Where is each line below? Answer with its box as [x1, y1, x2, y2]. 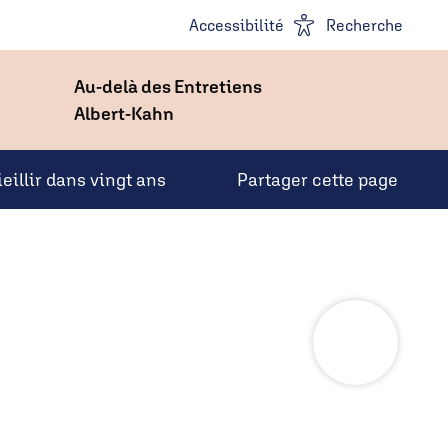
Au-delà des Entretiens [74, 76, 262, 97]
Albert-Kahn [74, 103, 174, 124]
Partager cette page [237, 169, 398, 190]
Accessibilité [189, 16, 285, 34]
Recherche [326, 16, 403, 34]
